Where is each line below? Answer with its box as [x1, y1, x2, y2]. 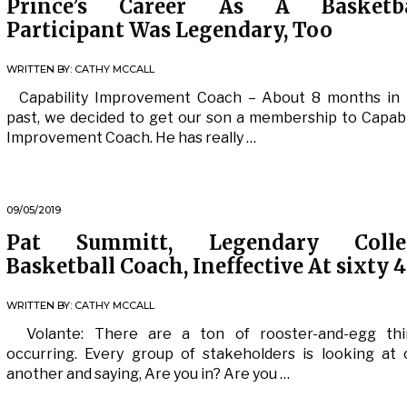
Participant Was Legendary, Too [6, 17, 333, 43]
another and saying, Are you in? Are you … [6, 365, 290, 382]
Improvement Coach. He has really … [6, 129, 256, 146]
